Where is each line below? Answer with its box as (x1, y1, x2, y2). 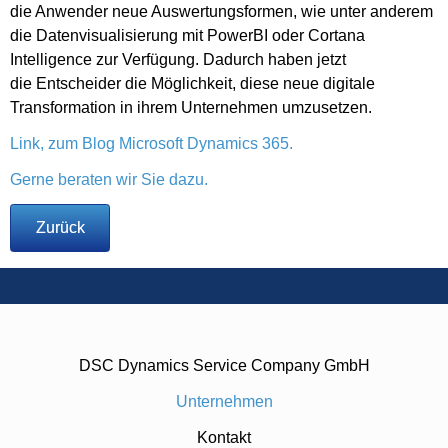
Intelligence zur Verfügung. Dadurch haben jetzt (10, 51, 346, 69)
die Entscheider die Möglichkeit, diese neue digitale (10, 75, 375, 93)
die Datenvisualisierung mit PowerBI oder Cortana (10, 27, 365, 45)
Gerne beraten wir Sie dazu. (10, 171, 208, 189)
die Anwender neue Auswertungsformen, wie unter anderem (10, 3, 433, 21)
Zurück (35, 219, 85, 237)
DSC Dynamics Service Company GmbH (78, 357, 370, 375)
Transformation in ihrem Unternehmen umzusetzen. (10, 99, 372, 117)
